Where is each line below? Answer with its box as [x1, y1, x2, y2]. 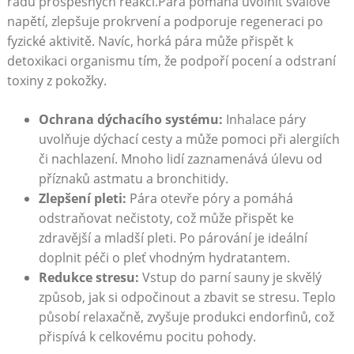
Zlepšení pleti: [38, 190, 126, 208]
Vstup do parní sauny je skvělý [138, 269, 322, 287]
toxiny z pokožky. [6, 72, 107, 90]
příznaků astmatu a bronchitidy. [38, 170, 228, 188]
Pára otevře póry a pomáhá [126, 190, 293, 208]
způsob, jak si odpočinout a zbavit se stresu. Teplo [38, 288, 336, 307]
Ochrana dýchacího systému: [38, 111, 223, 129]
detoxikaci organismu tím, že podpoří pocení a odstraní [6, 52, 336, 70]
